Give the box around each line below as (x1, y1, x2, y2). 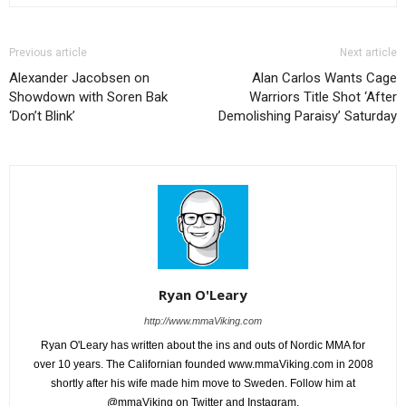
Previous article (9, 46, 87, 60)
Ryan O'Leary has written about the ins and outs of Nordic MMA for (41, 338, 365, 352)
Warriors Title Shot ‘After (249, 89, 397, 106)
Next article (340, 46, 397, 60)
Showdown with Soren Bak (9, 89, 168, 106)
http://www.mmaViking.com (144, 314, 262, 326)
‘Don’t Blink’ (9, 108, 75, 125)
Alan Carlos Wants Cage (252, 70, 397, 87)
